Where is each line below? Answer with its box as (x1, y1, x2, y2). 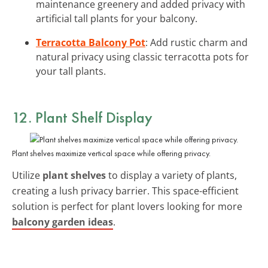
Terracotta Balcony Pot (36, 35, 145, 49)
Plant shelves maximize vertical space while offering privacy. (12, 147, 211, 159)
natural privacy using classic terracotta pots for (36, 50, 249, 63)
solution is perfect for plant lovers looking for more (12, 199, 242, 213)
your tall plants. (36, 64, 106, 78)
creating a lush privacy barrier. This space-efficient (12, 184, 239, 197)
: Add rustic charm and (145, 35, 248, 49)
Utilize (12, 168, 42, 182)
